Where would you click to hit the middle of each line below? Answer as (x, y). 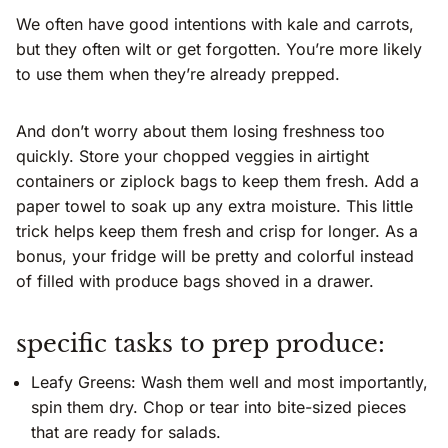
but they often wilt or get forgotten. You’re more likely (219, 48)
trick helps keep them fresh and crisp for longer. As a (217, 230)
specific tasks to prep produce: (200, 343)
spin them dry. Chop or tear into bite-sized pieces (218, 406)
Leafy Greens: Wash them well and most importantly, (229, 381)
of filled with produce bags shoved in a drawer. (195, 280)
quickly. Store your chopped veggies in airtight (192, 155)
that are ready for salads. (126, 431)
